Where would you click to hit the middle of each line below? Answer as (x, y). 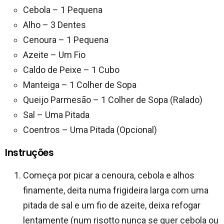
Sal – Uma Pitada (56, 114)
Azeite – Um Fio (54, 54)
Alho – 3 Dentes (54, 24)
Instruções (29, 152)
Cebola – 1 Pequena (63, 9)
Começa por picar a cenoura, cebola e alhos (109, 175)
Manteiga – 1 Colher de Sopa (80, 84)
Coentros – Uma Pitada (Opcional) (90, 129)
